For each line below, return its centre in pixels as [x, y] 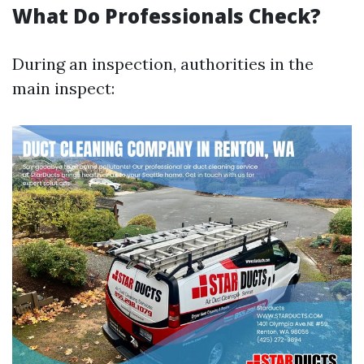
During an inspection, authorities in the [163, 64]
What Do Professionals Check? [167, 16]
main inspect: [63, 88]
